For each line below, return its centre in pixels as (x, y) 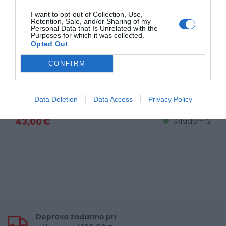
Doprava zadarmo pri (76, 217)
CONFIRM (67, 63)
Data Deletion (56, 99)
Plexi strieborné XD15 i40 (113, 68)
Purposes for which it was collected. (88, 35)
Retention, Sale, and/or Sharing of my (91, 21)
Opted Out (49, 44)
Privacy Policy (170, 99)
